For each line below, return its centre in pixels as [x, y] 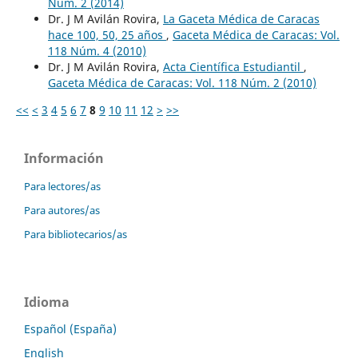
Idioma [47, 302]
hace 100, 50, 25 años [107, 34]
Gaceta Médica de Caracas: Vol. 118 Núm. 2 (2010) [182, 82]
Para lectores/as [62, 186]
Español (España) [70, 329]
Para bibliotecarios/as [76, 234]
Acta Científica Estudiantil [233, 66]
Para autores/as [62, 210]
